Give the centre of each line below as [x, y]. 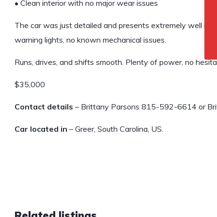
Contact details [44, 107]
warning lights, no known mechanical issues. [90, 40]
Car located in [41, 129]
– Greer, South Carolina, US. [115, 129]
